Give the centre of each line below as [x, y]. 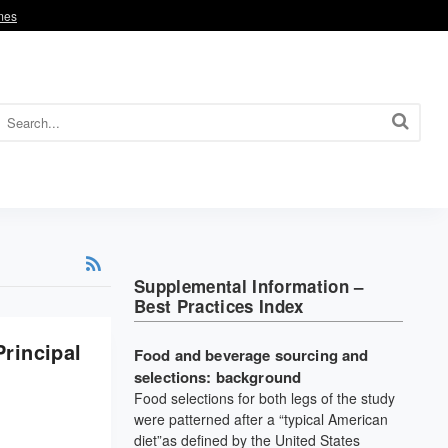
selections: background [217, 376]
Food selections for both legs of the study [264, 397]
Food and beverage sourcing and [251, 354]
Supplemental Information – [248, 285]
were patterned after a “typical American [260, 418]
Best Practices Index [218, 305]
